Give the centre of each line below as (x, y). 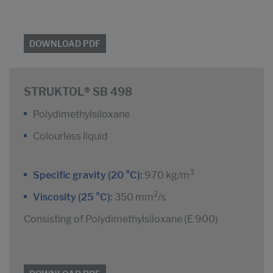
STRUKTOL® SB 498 (78, 92)
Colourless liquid (70, 136)
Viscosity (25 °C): (73, 197)
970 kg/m (167, 175)
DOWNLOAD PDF (65, 44)
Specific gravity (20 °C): (89, 175)
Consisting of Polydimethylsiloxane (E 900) (121, 219)
